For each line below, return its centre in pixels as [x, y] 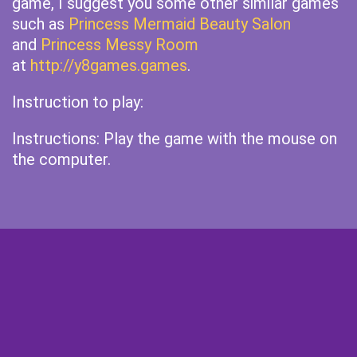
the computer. [61, 159]
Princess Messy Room [120, 45]
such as [40, 24]
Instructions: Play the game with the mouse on [175, 139]
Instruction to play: [78, 102]
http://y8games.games [109, 65]
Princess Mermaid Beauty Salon [180, 24]
